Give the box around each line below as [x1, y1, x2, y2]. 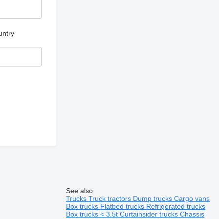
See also [66, 186, 93, 195]
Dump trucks [133, 194, 175, 202]
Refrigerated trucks [146, 202, 206, 210]
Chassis [180, 210, 205, 218]
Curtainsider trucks [120, 210, 180, 218]
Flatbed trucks [100, 202, 147, 210]
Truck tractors [88, 194, 133, 202]
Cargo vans [174, 194, 210, 202]
